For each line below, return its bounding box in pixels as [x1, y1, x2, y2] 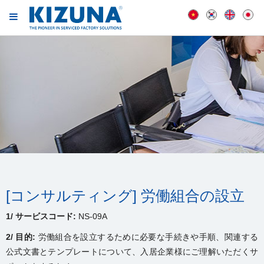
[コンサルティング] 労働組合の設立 [6, 187, 245, 204]
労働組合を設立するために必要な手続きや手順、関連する [35, 232, 259, 242]
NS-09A [76, 212, 107, 221]
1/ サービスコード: [6, 212, 76, 221]
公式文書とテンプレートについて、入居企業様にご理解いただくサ [6, 247, 258, 256]
